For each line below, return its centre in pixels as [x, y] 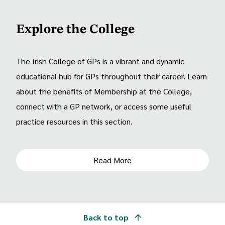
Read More [113, 160]
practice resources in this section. [74, 121]
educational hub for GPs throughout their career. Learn [111, 76]
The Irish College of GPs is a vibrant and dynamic [100, 61]
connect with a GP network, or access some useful [104, 106]
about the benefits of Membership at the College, [104, 91]
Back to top [107, 217]
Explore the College [75, 29]
